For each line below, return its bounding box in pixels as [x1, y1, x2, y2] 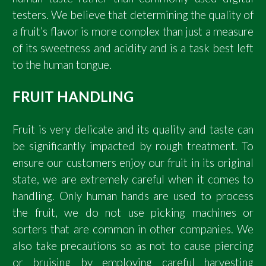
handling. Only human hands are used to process [12, 189, 254, 202]
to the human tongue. [12, 58, 112, 71]
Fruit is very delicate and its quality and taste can [12, 122, 254, 136]
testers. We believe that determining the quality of [12, 8, 254, 21]
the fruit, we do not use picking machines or [12, 205, 254, 219]
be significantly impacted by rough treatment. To [12, 139, 254, 153]
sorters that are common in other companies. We [12, 222, 254, 236]
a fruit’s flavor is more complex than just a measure [12, 24, 254, 38]
